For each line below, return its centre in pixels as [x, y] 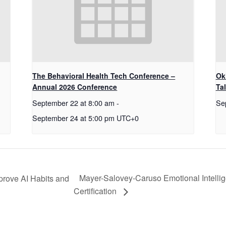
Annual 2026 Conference [75, 87]
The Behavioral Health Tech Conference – [104, 76]
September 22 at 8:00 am [74, 103]
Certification [96, 191]
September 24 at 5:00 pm [74, 118]
